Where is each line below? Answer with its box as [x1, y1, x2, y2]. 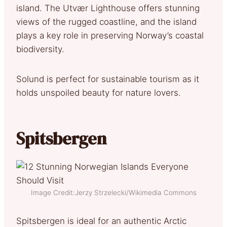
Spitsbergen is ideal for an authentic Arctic [16, 215, 186, 226]
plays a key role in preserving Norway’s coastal [16, 30, 204, 41]
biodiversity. [16, 44, 64, 54]
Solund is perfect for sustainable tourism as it [16, 73, 199, 84]
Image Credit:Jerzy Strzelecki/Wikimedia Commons [30, 188, 197, 197]
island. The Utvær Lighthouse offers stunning [16, 3, 200, 13]
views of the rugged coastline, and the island [16, 16, 197, 27]
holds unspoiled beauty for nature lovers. [16, 87, 186, 98]
